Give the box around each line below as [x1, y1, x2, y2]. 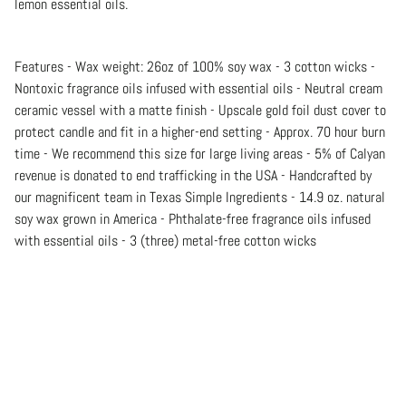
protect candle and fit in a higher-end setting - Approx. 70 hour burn [14, 121, 385, 141]
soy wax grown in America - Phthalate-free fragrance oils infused [14, 208, 371, 228]
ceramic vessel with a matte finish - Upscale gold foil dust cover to [14, 100, 386, 120]
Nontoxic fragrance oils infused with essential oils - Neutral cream [14, 78, 382, 98]
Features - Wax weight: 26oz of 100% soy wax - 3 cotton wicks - [14, 56, 375, 76]
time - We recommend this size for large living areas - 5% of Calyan [14, 143, 385, 163]
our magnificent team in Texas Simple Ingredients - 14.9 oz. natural [14, 187, 385, 207]
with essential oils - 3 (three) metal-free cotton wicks [14, 230, 316, 250]
